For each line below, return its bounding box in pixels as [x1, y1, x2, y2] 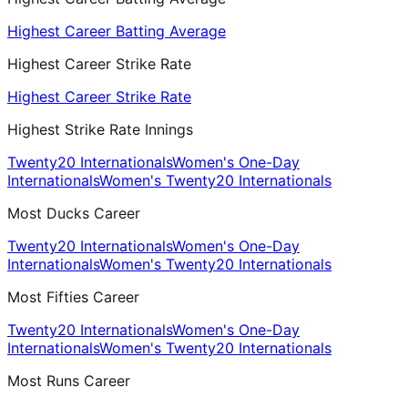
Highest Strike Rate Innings [7, 120, 193, 139]
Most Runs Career [7, 372, 130, 391]
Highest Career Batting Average [7, 22, 226, 41]
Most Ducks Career [7, 204, 140, 223]
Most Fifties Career [7, 288, 139, 307]
